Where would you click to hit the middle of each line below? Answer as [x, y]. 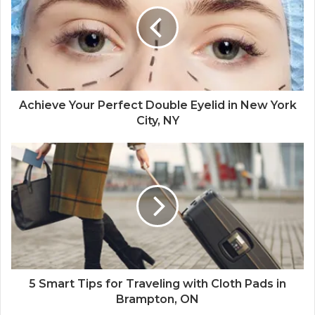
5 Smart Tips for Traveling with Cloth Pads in [157, 284]
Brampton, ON [157, 300]
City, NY [157, 121]
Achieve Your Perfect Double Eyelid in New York [157, 105]
